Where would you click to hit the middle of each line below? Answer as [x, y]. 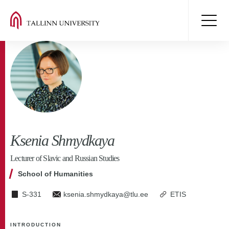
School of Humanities [55, 174]
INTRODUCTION [36, 225]
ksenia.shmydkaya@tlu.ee [106, 194]
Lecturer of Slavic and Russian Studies [65, 158]
